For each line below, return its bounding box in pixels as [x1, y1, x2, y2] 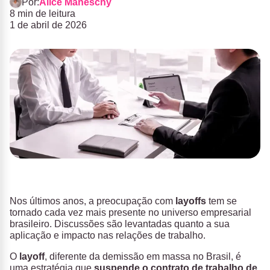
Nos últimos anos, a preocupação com [10, 196, 175, 207]
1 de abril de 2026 [10, 20, 87, 30]
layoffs [175, 196, 209, 207]
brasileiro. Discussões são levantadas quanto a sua [10, 219, 230, 230]
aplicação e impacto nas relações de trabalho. [10, 230, 206, 241]
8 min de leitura [10, 8, 75, 19]
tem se [209, 196, 237, 207]
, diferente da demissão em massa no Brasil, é [45, 251, 241, 262]
